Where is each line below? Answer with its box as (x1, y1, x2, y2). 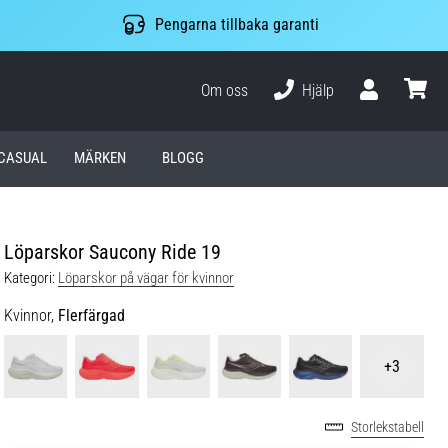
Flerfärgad (58, 305, 125, 325)
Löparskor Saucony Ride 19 (4, 239, 221, 264)
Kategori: (4, 268, 55, 287)
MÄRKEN (74, 149, 127, 168)
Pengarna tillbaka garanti (154, 15, 319, 35)
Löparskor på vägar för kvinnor (58, 268, 234, 287)
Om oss (201, 80, 249, 100)
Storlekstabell (351, 419, 424, 437)
